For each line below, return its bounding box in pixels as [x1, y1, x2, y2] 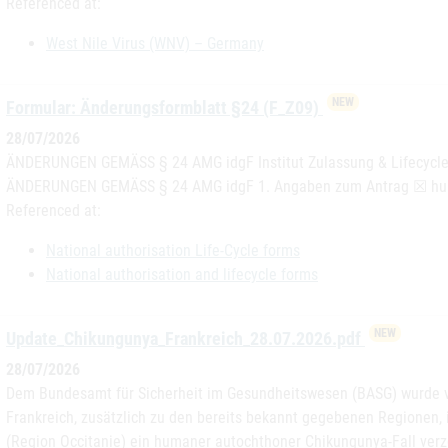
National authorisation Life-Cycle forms [46, 241, 300, 260]
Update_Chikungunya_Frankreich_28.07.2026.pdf [6, 328, 365, 349]
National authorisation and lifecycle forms [46, 265, 318, 284]
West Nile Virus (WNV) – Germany [46, 34, 264, 53]
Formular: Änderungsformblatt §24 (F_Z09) [6, 97, 323, 118]
